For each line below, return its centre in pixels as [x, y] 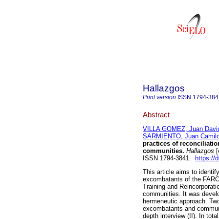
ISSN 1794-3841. [169, 158]
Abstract [156, 114]
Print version [159, 97]
